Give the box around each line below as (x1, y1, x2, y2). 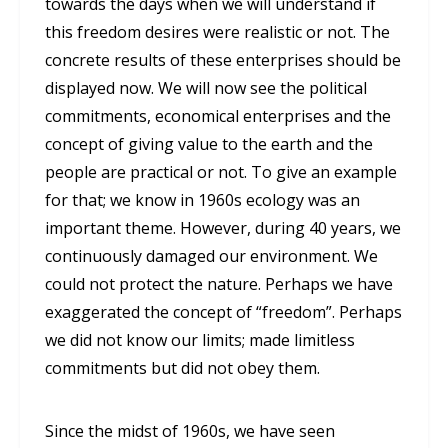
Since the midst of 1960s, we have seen (45, 420, 335, 443)
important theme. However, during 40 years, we (45, 217, 401, 240)
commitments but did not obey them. (45, 357, 320, 380)
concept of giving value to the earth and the (45, 133, 373, 156)
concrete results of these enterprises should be (45, 49, 401, 72)
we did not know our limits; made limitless (45, 329, 355, 352)
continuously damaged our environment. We (45, 245, 378, 268)
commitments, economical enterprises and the (45, 105, 391, 128)
